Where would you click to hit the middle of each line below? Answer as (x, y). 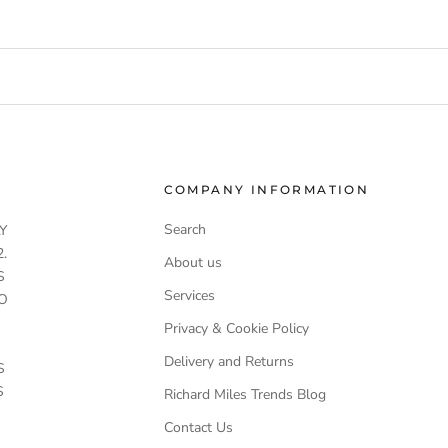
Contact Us (198, 428)
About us (192, 263)
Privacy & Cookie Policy (236, 329)
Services (189, 296)
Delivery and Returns (228, 362)
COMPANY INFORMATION (266, 190)
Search (184, 230)
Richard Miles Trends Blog (244, 395)
